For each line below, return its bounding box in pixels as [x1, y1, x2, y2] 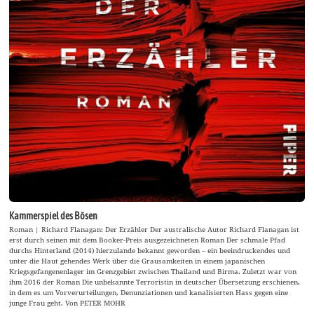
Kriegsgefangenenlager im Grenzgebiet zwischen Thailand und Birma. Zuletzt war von [9, 266, 297, 277]
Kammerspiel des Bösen [9, 210, 98, 222]
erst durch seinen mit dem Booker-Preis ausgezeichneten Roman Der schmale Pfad [9, 235, 286, 245]
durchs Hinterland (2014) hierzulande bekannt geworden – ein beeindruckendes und [9, 245, 291, 256]
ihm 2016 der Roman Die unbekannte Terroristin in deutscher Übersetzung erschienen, [9, 277, 301, 287]
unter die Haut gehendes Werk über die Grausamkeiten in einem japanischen [9, 256, 266, 266]
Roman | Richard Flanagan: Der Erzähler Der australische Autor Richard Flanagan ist [9, 224, 300, 235]
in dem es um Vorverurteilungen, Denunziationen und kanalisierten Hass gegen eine [9, 287, 289, 298]
